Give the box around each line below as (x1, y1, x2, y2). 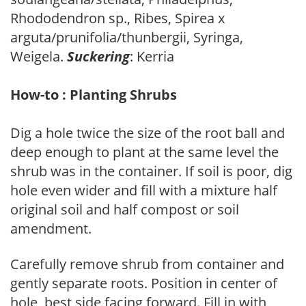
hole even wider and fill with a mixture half (10, 180, 277, 199)
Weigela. (10, 46, 67, 66)
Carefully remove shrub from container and (10, 254, 284, 273)
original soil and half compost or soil (10, 199, 239, 219)
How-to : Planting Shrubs (10, 85, 177, 104)
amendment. (10, 219, 92, 238)
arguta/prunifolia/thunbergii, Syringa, (10, 27, 243, 46)
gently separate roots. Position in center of (10, 273, 277, 292)
